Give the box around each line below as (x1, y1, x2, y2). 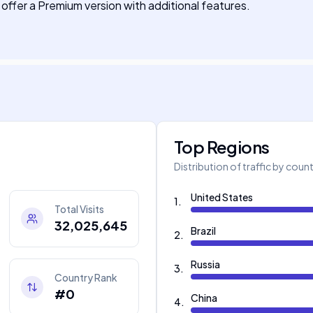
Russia (191, 258, 220, 270)
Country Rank (54, 271, 117, 284)
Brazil (191, 224, 216, 237)
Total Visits (54, 203, 104, 215)
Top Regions (174, 136, 270, 157)
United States (191, 191, 253, 203)
